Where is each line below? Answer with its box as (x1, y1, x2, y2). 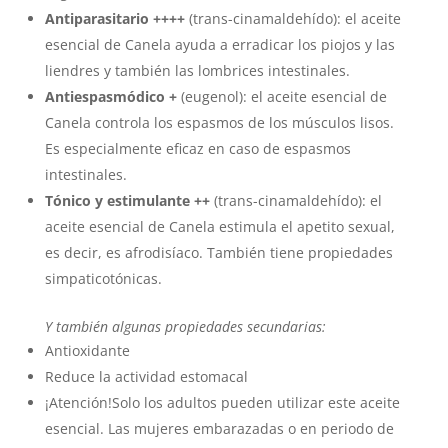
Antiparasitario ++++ (44, 9, 185, 28)
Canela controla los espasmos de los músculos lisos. (44, 113, 394, 132)
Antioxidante (44, 341, 130, 360)
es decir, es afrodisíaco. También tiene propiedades (44, 243, 393, 262)
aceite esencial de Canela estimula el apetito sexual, (44, 217, 395, 236)
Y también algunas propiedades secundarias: (44, 317, 330, 336)
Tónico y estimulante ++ (44, 191, 210, 210)
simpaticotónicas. (44, 269, 162, 288)
